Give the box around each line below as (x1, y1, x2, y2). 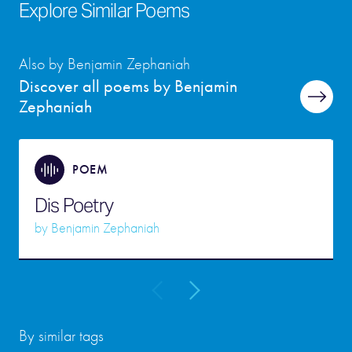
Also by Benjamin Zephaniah (19, 55, 190, 73)
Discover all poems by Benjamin (19, 76, 237, 97)
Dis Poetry (35, 193, 113, 218)
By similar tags (19, 327, 104, 345)
